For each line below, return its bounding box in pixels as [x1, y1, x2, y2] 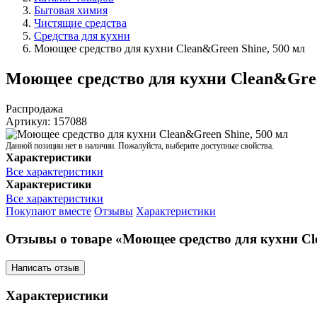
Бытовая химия [34, 4, 108, 17]
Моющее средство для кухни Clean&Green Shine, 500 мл [34, 42, 305, 55]
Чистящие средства [34, 17, 127, 30]
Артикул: [6, 115, 50, 128]
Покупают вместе [6, 205, 91, 218]
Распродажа [6, 103, 63, 115]
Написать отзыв [11, 262, 79, 273]
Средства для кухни [34, 30, 130, 42]
